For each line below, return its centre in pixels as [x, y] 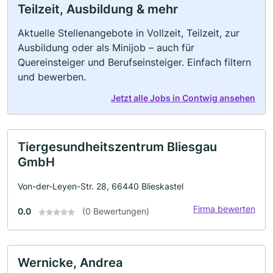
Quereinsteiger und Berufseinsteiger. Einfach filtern [134, 62]
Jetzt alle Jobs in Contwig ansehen [183, 98]
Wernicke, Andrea [70, 263]
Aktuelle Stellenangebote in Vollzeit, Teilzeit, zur [129, 33]
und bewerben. [52, 77]
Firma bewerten [224, 209]
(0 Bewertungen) [116, 211]
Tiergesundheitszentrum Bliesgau [117, 147]
